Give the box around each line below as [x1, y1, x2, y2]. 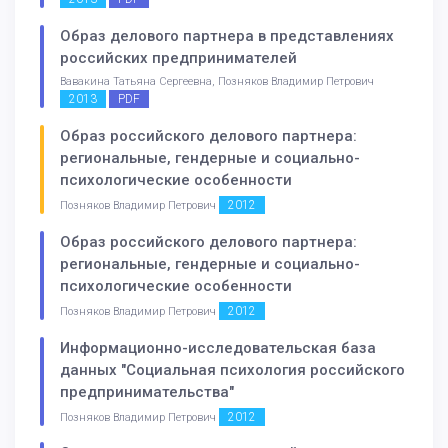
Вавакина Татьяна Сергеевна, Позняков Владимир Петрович [60, 75, 374, 89]
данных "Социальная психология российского [60, 360, 405, 379]
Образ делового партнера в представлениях [60, 27, 394, 46]
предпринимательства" [60, 382, 234, 401]
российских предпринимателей [60, 49, 297, 68]
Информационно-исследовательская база [60, 338, 376, 357]
